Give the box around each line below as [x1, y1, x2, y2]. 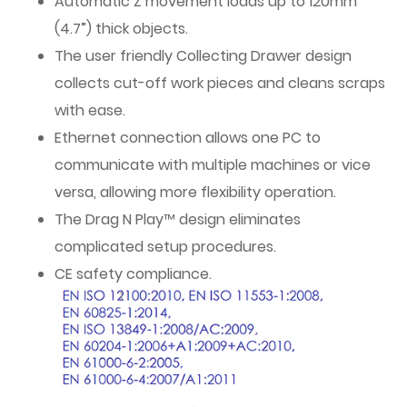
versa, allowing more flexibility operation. [55, 182, 336, 203]
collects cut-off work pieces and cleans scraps [55, 73, 385, 94]
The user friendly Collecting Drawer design [55, 45, 352, 66]
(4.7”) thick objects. [55, 18, 188, 39]
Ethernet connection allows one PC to [55, 127, 321, 148]
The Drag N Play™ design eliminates [55, 209, 301, 230]
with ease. [55, 100, 125, 121]
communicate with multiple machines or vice [55, 154, 371, 175]
